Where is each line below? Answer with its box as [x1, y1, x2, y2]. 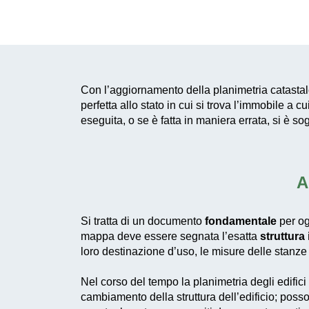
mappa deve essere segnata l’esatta [81, 230, 260, 242]
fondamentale [205, 215, 277, 227]
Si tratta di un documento [81, 215, 205, 227]
